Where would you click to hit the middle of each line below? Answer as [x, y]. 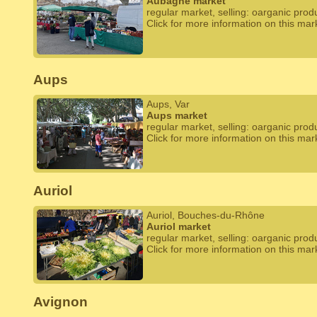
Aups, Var [168, 104]
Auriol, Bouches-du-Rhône [206, 215]
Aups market [177, 115]
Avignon [60, 302]
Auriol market [179, 226]
